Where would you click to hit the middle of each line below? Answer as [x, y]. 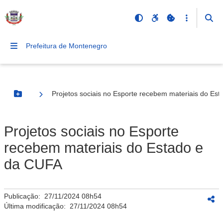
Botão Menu [38, 98]
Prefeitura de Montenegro [66, 46]
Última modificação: [37, 206]
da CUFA [33, 164]
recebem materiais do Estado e [104, 148]
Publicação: [24, 196]
